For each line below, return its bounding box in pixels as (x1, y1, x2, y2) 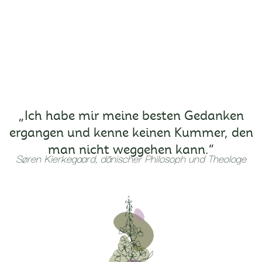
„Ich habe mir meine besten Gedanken (18, 109, 244, 122)
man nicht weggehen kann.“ (47, 143, 215, 156)
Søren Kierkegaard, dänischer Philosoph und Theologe (16, 149, 246, 166)
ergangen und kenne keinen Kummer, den (9, 126, 253, 139)
